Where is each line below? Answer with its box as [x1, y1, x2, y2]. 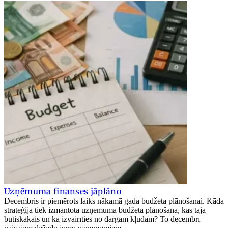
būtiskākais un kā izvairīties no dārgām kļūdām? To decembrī [4, 214, 200, 223]
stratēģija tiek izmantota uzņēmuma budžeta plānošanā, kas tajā [4, 205, 206, 214]
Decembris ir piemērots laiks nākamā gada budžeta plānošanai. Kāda [4, 196, 224, 205]
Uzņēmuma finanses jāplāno [4, 186, 121, 196]
